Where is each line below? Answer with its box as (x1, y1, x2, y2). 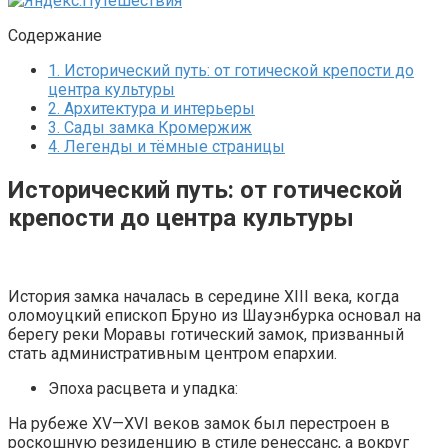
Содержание (8, 25, 102, 45)
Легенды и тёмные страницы (60, 136, 285, 156)
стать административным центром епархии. (8, 343, 337, 363)
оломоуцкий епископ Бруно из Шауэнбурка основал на (8, 305, 421, 325)
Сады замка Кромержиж (60, 117, 252, 137)
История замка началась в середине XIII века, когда (8, 286, 399, 306)
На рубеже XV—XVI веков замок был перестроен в (8, 413, 390, 433)
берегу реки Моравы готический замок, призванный (8, 324, 404, 344)
